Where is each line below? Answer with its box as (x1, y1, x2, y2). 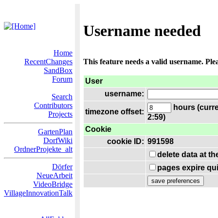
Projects (48, 110, 73, 118)
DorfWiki (43, 136, 73, 145)
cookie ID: (107, 137, 144, 145)
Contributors (34, 101, 73, 109)
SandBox (44, 66, 73, 74)
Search (52, 92, 73, 101)
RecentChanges (24, 57, 73, 66)
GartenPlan (38, 127, 73, 136)
